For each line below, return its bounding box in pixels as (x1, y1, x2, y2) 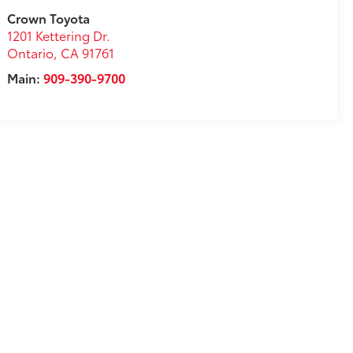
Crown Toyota (7, 9, 91, 28)
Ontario (7, 43, 54, 62)
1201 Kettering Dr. (7, 26, 111, 45)
